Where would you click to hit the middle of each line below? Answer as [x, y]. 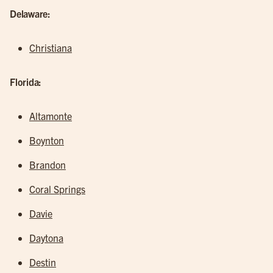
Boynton [47, 140]
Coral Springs [57, 189]
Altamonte [51, 116]
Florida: [26, 82]
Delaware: [30, 13]
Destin [43, 262]
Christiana [51, 48]
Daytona [46, 238]
